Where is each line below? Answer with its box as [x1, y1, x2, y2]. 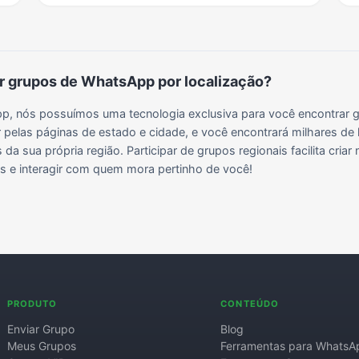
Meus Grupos [6, 339, 76, 353]
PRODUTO [6, 298, 58, 310]
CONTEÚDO [220, 298, 280, 310]
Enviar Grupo [6, 322, 75, 337]
